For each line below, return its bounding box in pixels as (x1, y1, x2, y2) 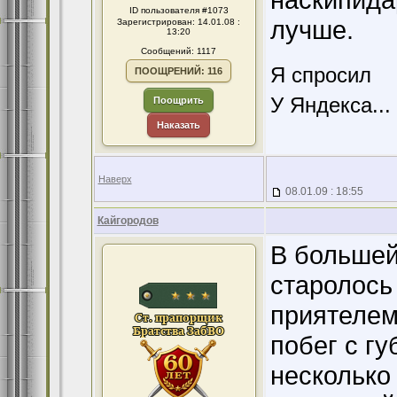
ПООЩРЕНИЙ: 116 (135, 66, 222, 76)
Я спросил (269, 63, 371, 87)
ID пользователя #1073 (128, 5, 229, 15)
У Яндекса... (269, 93, 391, 117)
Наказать (157, 120, 200, 130)
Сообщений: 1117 (141, 46, 216, 56)
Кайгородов (97, 214, 159, 227)
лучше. (269, 15, 354, 44)
